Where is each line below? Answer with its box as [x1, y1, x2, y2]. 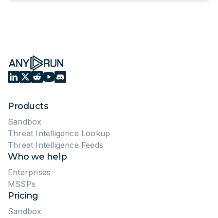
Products [8, 101, 48, 111]
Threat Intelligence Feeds [8, 140, 103, 150]
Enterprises [8, 167, 51, 177]
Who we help [8, 151, 67, 162]
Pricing [8, 190, 38, 201]
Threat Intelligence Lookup [8, 128, 110, 138]
